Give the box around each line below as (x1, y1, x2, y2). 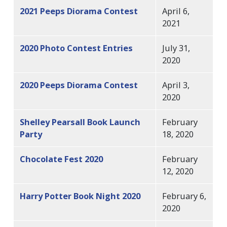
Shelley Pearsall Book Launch (20, 116, 141, 128)
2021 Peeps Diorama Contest (20, 5, 138, 17)
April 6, (162, 5, 190, 17)
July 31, (162, 42, 191, 54)
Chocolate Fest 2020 (20, 153, 103, 165)
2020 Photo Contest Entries (20, 42, 133, 54)
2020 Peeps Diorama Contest (20, 79, 138, 91)
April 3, (162, 79, 190, 91)
